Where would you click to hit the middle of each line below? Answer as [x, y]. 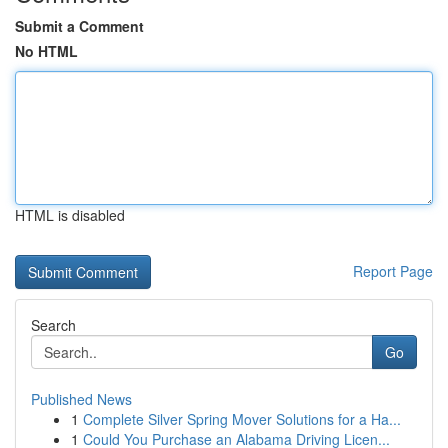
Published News [81, 399]
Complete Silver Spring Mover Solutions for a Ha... [242, 419]
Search [53, 325]
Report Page [393, 271]
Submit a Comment [79, 26]
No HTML [46, 51]
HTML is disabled [70, 215]
